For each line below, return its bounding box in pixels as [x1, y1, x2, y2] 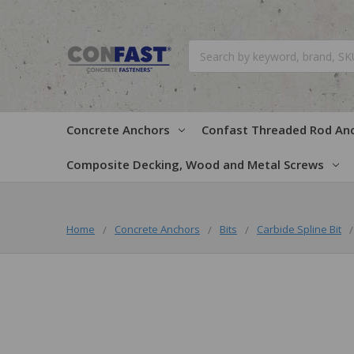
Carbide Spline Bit [257, 221, 341, 236]
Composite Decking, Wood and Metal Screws [66, 156, 324, 172]
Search [188, 40, 223, 55]
